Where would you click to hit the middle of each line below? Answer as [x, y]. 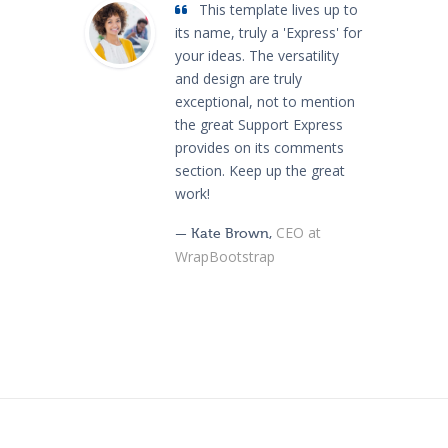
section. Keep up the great [260, 171]
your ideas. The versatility [257, 56]
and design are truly [238, 79]
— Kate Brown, [223, 234]
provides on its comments [259, 148]
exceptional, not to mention [265, 102]
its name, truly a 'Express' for [268, 33]
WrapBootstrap [225, 257]
